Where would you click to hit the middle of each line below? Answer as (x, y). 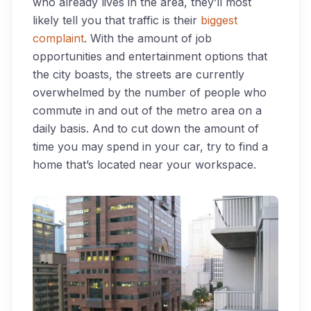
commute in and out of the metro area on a (147, 110)
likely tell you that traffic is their (117, 20)
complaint (58, 38)
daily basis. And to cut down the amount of (146, 128)
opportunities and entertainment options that (150, 56)
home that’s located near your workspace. (144, 165)
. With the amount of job (148, 38)
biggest (219, 20)
